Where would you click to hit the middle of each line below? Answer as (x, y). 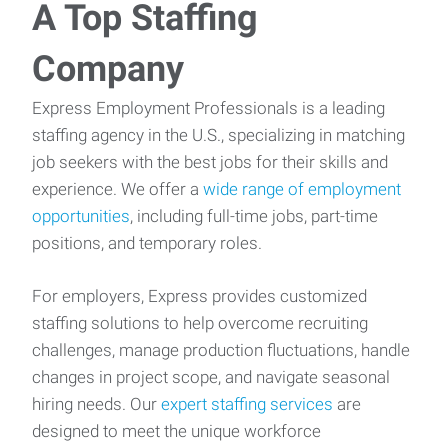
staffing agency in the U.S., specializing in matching (218, 134)
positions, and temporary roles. (147, 242)
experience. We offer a (117, 188)
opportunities (81, 215)
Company (108, 68)
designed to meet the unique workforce (176, 430)
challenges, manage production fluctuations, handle (221, 349)
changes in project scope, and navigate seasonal (211, 376)
